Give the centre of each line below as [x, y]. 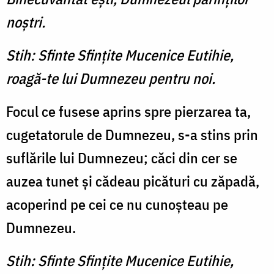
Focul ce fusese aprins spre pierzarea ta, [128, 112]
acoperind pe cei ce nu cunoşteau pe [117, 205]
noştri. [26, 22]
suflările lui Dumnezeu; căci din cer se [122, 158]
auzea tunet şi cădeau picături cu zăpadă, [133, 181]
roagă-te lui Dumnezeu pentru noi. [111, 79]
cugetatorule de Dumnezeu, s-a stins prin [132, 135]
